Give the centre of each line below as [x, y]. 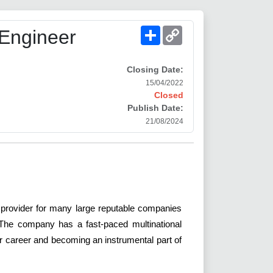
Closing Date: [155, 70]
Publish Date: [155, 108]
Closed [169, 95]
